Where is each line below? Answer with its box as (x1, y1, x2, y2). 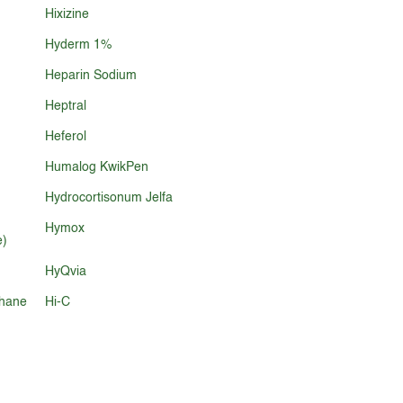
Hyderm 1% (45, 39, 112, 51)
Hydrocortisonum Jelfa (45, 192, 174, 204)
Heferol (45, 130, 87, 143)
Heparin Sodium (45, 69, 138, 82)
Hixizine (45, 8, 90, 21)
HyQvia (45, 265, 87, 278)
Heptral (45, 100, 87, 112)
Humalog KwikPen (45, 161, 149, 174)
